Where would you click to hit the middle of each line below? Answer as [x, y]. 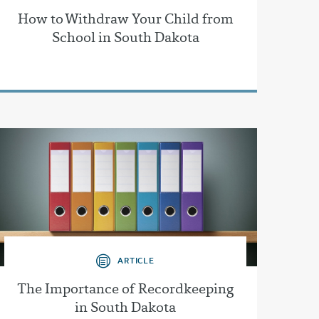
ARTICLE [136, 260]
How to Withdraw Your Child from [125, 19]
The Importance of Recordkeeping [125, 288]
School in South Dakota [125, 37]
